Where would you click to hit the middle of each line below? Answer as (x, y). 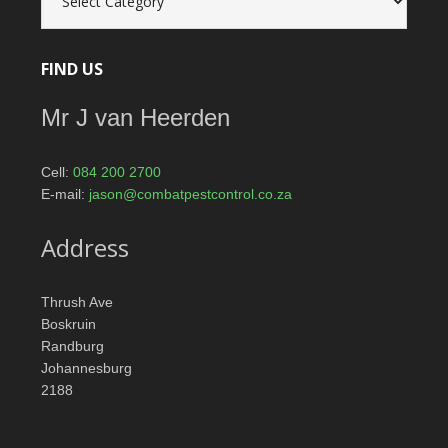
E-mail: (64, 193)
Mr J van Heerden (135, 117)
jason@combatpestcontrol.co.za (190, 193)
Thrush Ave (76, 301)
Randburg (72, 345)
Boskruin (68, 323)
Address (84, 247)
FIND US (71, 68)
